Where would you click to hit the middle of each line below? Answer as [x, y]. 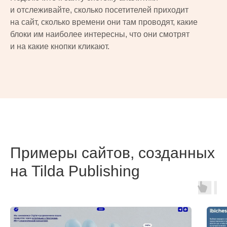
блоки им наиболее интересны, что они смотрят [100, 34]
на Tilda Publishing [75, 171]
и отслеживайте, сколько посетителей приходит [99, 10]
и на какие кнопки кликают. [60, 46]
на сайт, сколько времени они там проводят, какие [104, 22]
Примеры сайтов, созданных [112, 153]
